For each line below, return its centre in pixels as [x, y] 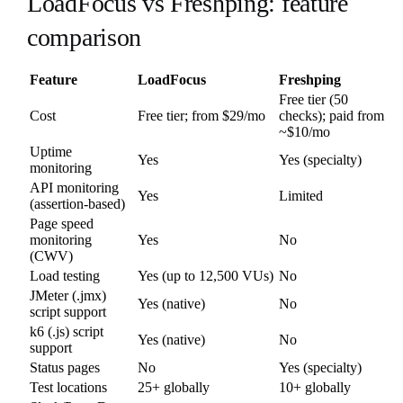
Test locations [68, 387]
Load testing [65, 275]
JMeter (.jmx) [68, 295]
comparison [84, 37]
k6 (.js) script [67, 331]
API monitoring [74, 187]
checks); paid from [331, 115]
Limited [301, 195]
